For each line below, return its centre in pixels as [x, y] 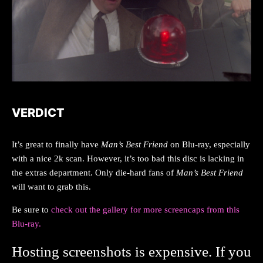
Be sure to [31, 210]
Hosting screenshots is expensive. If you [131, 252]
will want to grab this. [51, 187]
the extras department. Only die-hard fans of [94, 173]
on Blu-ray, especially [210, 145]
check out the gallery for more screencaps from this [145, 210]
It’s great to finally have [56, 145]
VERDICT [38, 113]
